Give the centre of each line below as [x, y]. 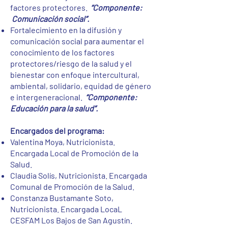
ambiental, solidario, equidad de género [81, 86]
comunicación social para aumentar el [77, 41]
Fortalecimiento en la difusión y [66, 30]
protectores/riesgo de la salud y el [71, 63]
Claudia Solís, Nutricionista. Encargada [79, 175]
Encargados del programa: [57, 131]
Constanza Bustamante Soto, [62, 198]
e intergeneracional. [48, 97]
